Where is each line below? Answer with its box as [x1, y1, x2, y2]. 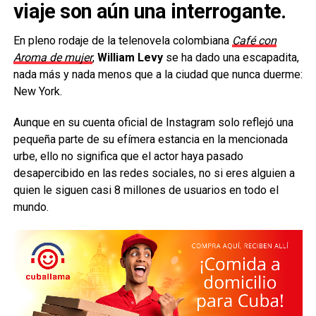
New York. [13, 85, 62, 98]
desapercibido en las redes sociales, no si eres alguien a [13, 166, 295, 180]
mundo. [13, 200, 49, 214]
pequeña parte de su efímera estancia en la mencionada [13, 133, 288, 146]
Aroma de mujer [13, 51, 92, 64]
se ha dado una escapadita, [162, 51, 299, 64]
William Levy [97, 51, 163, 64]
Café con [231, 34, 276, 47]
